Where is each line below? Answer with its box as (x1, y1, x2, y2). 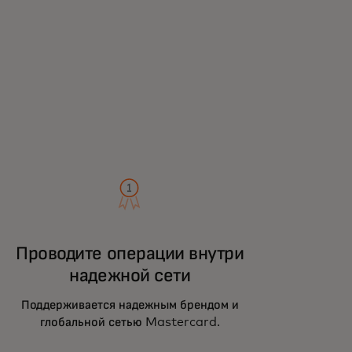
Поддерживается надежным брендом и (20, 299, 239, 312)
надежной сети (69, 266, 191, 286)
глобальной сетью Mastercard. (39, 316, 220, 329)
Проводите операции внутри (16, 244, 244, 264)
